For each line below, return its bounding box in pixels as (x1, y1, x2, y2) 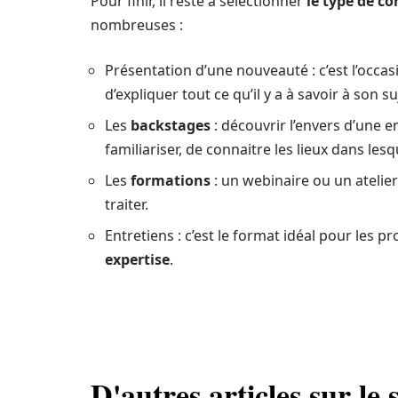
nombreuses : (91, 15, 183, 35)
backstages (131, 115, 211, 135)
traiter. (105, 195, 148, 214)
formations (127, 171, 211, 190)
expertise (105, 250, 170, 269)
